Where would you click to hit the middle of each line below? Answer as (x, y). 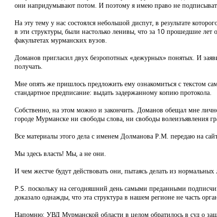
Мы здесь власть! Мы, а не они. (60, 153)
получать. (29, 66)
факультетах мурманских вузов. (61, 40)
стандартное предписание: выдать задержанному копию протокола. (113, 92)
